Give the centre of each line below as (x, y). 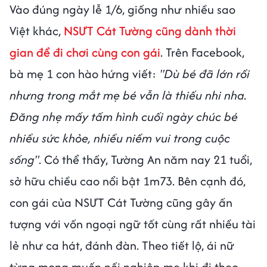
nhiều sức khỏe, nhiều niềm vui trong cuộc (120, 138)
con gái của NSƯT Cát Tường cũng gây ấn (121, 203)
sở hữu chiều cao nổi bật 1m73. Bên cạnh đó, (128, 181)
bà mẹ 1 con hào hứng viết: (83, 74)
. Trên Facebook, (202, 52)
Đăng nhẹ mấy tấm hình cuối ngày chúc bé (124, 117)
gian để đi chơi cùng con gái (85, 52)
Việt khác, (37, 31)
